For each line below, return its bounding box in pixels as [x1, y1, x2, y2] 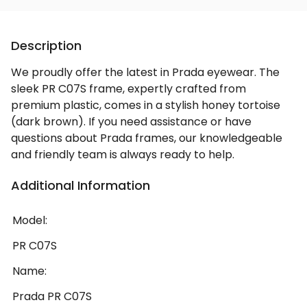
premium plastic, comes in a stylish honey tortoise [11, 97, 280, 114]
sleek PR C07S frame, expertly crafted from [11, 81, 246, 97]
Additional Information [11, 177, 150, 195]
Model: [12, 212, 47, 229]
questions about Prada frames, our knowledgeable [11, 130, 282, 147]
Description [11, 37, 82, 55]
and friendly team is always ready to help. [11, 147, 234, 163]
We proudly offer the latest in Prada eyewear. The [11, 64, 280, 81]
